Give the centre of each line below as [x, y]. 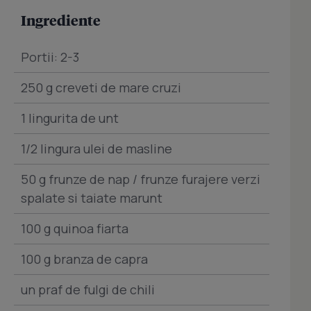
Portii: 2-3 [50, 57]
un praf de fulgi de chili [88, 290]
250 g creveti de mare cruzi [101, 88]
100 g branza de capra [84, 259]
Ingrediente [61, 20]
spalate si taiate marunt [92, 198]
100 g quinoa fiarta [75, 229]
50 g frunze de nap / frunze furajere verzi [141, 179]
